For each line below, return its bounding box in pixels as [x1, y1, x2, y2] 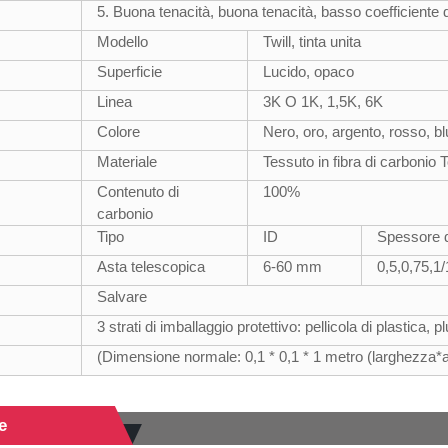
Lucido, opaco [263, 63, 355, 81]
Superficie [97, 63, 163, 81]
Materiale [97, 153, 158, 171]
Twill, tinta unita [263, 33, 362, 51]
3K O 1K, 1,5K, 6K [263, 93, 384, 111]
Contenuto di [97, 183, 180, 201]
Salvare [97, 288, 148, 306]
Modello [97, 33, 149, 51]
